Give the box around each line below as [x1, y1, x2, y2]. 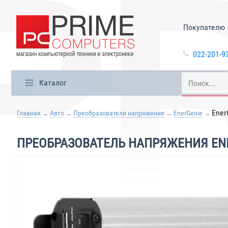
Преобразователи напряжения [73, 109, 164, 117]
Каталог [39, 78, 67, 88]
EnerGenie [174, 109, 203, 117]
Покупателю [183, 22, 225, 32]
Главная [17, 109, 41, 117]
